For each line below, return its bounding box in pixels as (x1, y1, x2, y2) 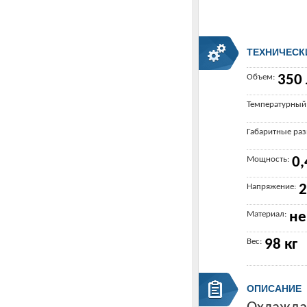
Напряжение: (247, 182, 296, 191)
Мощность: (247, 155, 289, 164)
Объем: (247, 73, 275, 82)
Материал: (247, 210, 286, 219)
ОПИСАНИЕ (247, 283, 302, 294)
